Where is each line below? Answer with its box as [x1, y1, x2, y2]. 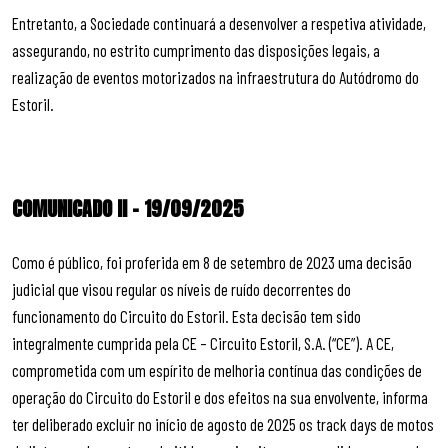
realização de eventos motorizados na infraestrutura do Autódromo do [12, 66, 419, 87]
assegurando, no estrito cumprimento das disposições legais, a [12, 39, 380, 60]
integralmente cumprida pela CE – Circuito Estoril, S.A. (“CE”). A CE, [12, 332, 394, 353]
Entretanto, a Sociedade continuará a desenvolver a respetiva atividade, [12, 12, 426, 33]
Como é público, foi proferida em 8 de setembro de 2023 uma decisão [12, 251, 412, 272]
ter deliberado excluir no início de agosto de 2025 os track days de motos [12, 413, 434, 434]
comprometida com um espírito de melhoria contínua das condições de [12, 359, 422, 380]
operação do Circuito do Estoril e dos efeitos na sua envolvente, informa [12, 386, 428, 407]
